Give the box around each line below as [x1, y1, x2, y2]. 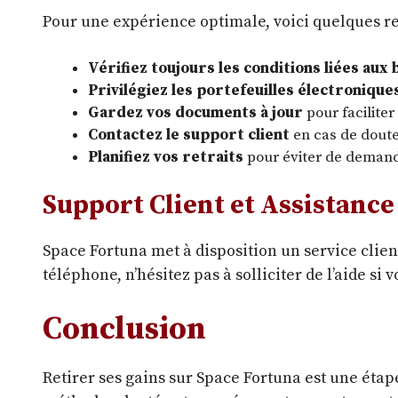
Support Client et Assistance [43, 189, 394, 223]
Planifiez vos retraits [88, 147, 243, 167]
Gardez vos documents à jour [88, 102, 303, 123]
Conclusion [43, 310, 206, 350]
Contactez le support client [88, 124, 290, 145]
